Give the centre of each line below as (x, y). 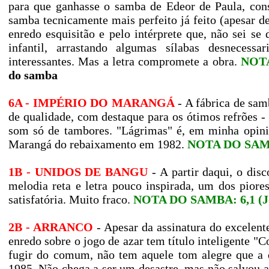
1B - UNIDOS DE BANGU (78, 172)
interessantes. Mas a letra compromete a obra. (125, 61)
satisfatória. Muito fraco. (71, 199)
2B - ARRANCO (51, 227)
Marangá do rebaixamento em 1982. (98, 144)
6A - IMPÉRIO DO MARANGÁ (92, 103)
